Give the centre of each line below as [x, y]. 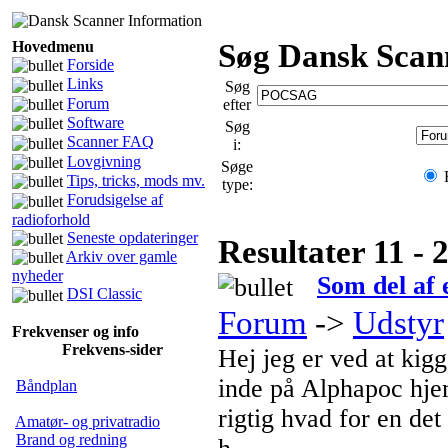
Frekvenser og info [75, 331]
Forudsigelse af [115, 200]
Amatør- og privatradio [87, 421]
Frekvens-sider [112, 349]
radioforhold [51, 219]
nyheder [37, 276]
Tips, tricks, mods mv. [136, 180]
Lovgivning [104, 161]
